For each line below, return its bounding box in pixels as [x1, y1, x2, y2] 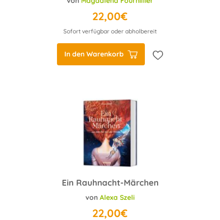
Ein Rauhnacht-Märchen [61, 177, 159, 188]
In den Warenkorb [64, 50, 124, 58]
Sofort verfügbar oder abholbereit [63, 27, 157, 35]
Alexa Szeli [100, 193, 135, 202]
